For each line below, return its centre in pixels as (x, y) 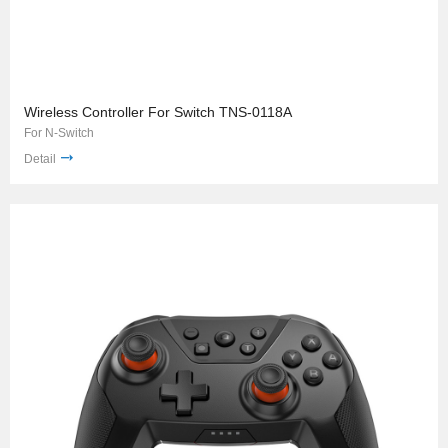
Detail (40, 158)
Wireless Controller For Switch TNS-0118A (158, 112)
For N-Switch (59, 133)
